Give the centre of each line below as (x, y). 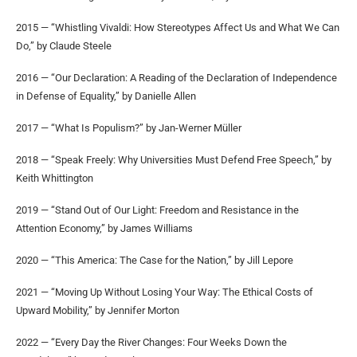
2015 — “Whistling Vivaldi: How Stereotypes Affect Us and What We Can (178, 27)
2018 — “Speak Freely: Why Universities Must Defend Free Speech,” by (174, 159)
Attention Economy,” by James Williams (104, 228)
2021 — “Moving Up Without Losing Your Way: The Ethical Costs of (165, 292)
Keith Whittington (55, 178)
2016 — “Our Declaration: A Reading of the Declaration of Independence (177, 77)
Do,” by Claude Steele (64, 45)
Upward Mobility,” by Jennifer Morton (98, 310)
